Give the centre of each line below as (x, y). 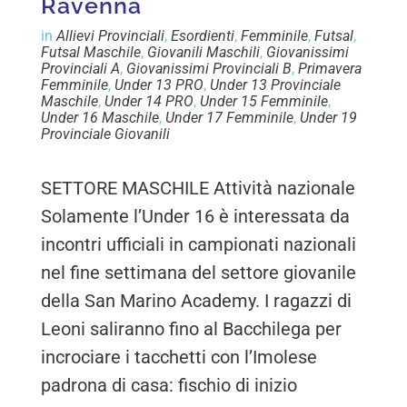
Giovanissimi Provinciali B (209, 69)
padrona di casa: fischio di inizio (169, 386)
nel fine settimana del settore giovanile (199, 273)
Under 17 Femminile (230, 118)
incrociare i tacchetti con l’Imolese (179, 357)
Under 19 (329, 118)
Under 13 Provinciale (276, 85)
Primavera (330, 69)
